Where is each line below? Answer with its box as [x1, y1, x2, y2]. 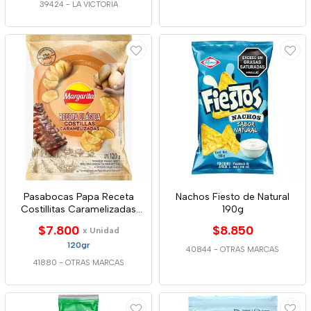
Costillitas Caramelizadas [21, 203, 136, 215]
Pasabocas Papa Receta [23, 191, 134, 203]
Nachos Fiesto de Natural [176, 191, 289, 203]
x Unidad [82, 226, 119, 235]
